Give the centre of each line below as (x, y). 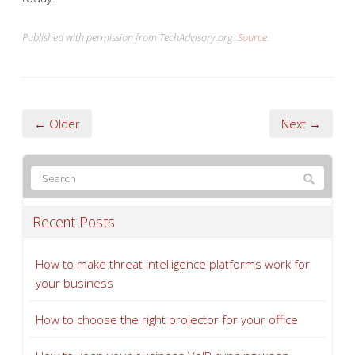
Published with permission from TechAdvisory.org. (130, 37)
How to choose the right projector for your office (167, 319)
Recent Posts (74, 222)
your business (74, 283)
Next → (301, 124)
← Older (57, 124)
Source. (254, 37)
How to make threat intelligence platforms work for (173, 264)
